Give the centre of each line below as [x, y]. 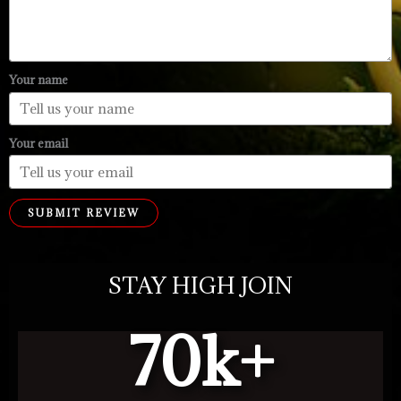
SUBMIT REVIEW [84, 212]
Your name [38, 80]
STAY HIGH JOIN [200, 285]
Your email [38, 144]
